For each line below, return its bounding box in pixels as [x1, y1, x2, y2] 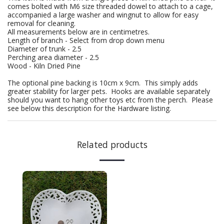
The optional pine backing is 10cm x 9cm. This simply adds [7, 78, 198, 87]
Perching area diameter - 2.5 [7, 52, 99, 62]
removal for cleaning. [7, 18, 75, 28]
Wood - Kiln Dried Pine [7, 61, 80, 70]
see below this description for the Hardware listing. [7, 103, 171, 113]
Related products [76, 138, 147, 150]
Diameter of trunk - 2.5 [7, 44, 81, 53]
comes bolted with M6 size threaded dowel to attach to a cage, [7, 1, 213, 11]
